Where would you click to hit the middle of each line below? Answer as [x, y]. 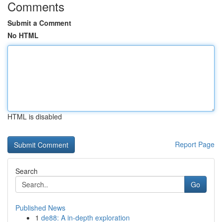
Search [27, 171]
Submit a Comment [39, 23]
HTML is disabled [35, 116]
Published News [40, 208]
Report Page [195, 144]
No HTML [23, 35]
